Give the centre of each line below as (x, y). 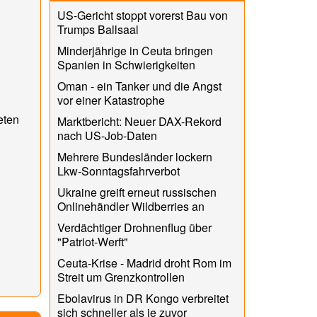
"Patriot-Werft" (92, 241)
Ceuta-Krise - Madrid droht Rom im (144, 263)
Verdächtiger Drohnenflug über (134, 227)
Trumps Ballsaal (98, 29)
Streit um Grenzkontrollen (121, 277)
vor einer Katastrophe (111, 100)
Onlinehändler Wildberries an (131, 206)
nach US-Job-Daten (107, 135)
